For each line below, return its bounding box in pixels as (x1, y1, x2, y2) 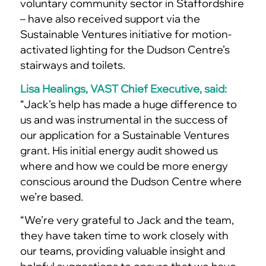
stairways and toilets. (20, 58, 125, 72)
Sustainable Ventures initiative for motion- (20, 27, 232, 42)
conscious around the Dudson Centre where (20, 174, 242, 188)
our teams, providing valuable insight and (20, 244, 225, 258)
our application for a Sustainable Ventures (20, 128, 229, 142)
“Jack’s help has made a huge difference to (20, 97, 237, 111)
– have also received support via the (20, 12, 200, 26)
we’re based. (20, 189, 83, 204)
